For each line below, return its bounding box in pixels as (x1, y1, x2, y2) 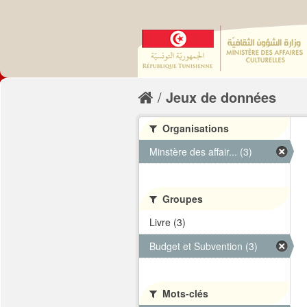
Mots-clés (160, 286, 208, 300)
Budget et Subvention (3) (149, 239, 258, 253)
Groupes (160, 192, 203, 206)
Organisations (160, 121, 229, 135)
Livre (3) (149, 215, 186, 229)
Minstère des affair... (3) (149, 145, 252, 158)
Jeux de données (166, 87, 276, 107)
